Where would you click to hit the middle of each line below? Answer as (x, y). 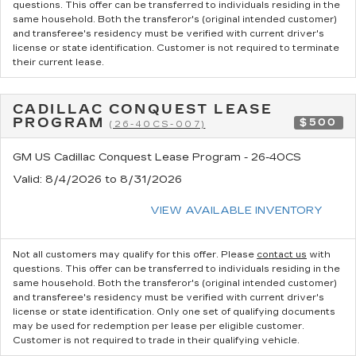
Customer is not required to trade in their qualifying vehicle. (156, 340)
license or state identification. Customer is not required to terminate (176, 48)
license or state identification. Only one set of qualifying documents (174, 311)
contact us (282, 254)
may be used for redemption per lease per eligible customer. (159, 326)
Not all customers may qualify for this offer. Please (135, 254)
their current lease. (58, 62)
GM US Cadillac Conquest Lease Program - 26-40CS (157, 157)
